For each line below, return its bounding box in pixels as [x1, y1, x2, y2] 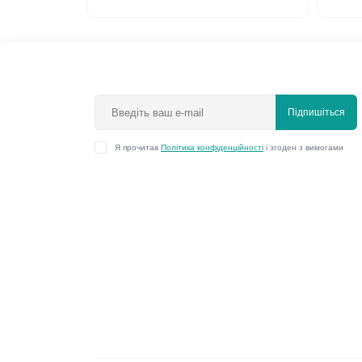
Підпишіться [288, 107, 345, 119]
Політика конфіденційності [161, 143, 263, 153]
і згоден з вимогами [263, 143, 343, 153]
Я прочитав [115, 143, 161, 153]
